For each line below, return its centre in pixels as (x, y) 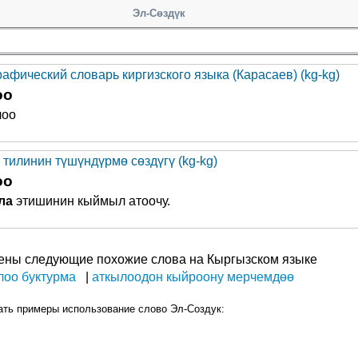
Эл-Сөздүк (159, 13)
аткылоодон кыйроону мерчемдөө (193, 277)
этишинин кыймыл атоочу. (91, 201)
